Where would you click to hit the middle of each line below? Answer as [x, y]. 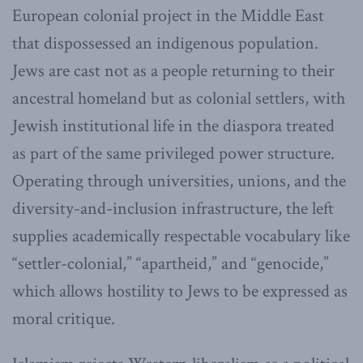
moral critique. [64, 318]
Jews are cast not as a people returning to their [173, 70]
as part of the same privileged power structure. [173, 153]
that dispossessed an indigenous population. [165, 43]
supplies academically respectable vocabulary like [181, 236]
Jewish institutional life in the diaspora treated [173, 126]
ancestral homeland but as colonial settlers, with [179, 98]
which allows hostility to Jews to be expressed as [180, 291]
